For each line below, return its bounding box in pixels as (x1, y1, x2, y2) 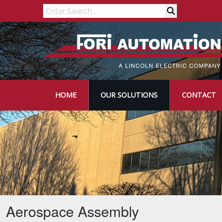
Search (43, 6, 65, 14)
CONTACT (182, 90, 216, 100)
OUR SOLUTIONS (101, 90, 158, 100)
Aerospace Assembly (6, 201, 139, 221)
